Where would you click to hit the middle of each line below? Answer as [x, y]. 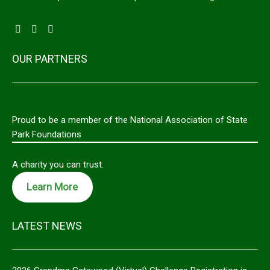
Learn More [52, 187]
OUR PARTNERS [50, 59]
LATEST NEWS [47, 225]
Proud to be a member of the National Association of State [130, 120]
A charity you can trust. [58, 165]
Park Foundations [47, 135]
